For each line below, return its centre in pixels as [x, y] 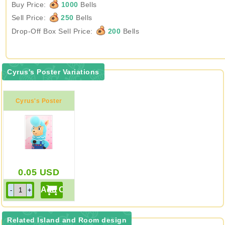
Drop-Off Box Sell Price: [53, 31]
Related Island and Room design [67, 220]
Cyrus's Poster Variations [53, 72]
